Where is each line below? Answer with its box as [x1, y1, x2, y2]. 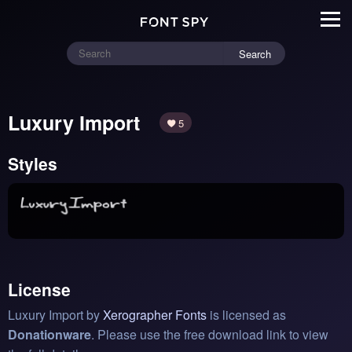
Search [239, 46, 271, 61]
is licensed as [207, 306, 286, 324]
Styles [8, 151, 57, 175]
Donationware [8, 325, 91, 344]
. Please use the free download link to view [91, 325, 328, 344]
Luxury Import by [8, 306, 103, 324]
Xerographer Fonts [103, 306, 207, 324]
